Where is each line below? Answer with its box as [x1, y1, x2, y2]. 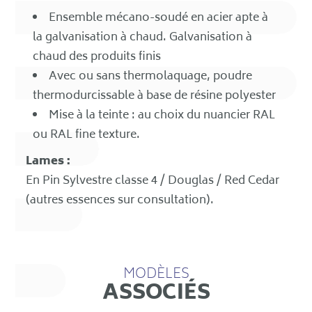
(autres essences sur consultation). [26, 191, 214, 211]
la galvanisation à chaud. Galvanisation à [33, 28, 253, 48]
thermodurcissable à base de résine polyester [33, 86, 279, 107]
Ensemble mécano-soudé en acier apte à [49, 8, 269, 29]
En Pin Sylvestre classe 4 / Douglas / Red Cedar [26, 171, 280, 192]
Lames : [26, 152, 71, 172]
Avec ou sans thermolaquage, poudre [49, 67, 253, 87]
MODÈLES [123, 263, 189, 288]
